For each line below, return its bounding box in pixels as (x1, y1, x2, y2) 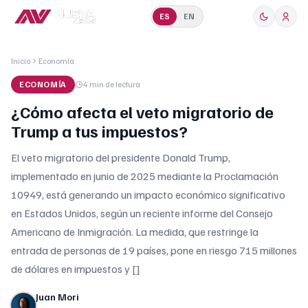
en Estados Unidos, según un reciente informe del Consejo (11, 206, 273, 220)
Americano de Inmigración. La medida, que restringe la (11, 225, 258, 239)
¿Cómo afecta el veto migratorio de (11, 101, 274, 122)
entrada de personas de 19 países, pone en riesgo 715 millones (11, 243, 297, 257)
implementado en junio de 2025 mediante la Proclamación (11, 169, 278, 183)
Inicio (11, 56, 30, 66)
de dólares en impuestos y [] (11, 262, 140, 276)
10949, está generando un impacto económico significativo (11, 188, 285, 201)
